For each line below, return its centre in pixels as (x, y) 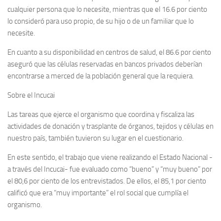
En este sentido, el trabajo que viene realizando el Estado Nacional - (110, 157)
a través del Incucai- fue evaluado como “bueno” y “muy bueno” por (110, 169)
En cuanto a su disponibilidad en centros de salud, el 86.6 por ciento (109, 52)
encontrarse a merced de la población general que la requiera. (101, 76)
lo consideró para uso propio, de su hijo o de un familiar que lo (101, 21)
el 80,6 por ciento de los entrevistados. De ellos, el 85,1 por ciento (107, 181)
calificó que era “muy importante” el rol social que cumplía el (98, 193)
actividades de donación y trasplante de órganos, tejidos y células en (110, 126)
